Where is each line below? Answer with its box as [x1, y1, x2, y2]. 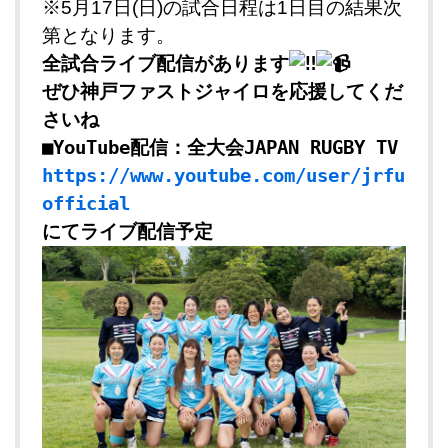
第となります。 [42, 25, 175, 47]
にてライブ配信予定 [42, 221, 213, 243]
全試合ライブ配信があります [42, 53, 289, 75]
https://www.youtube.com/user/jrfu [42, 165, 405, 187]
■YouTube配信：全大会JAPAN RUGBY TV [42, 137, 398, 159]
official [42, 193, 130, 215]
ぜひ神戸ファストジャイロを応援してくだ [42, 81, 403, 103]
